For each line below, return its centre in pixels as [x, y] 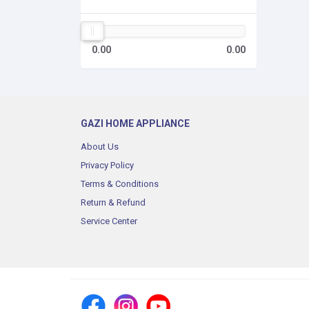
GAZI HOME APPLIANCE [135, 123]
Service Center [109, 221]
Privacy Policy [107, 165]
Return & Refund [113, 202]
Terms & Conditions [120, 184]
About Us [100, 147]
